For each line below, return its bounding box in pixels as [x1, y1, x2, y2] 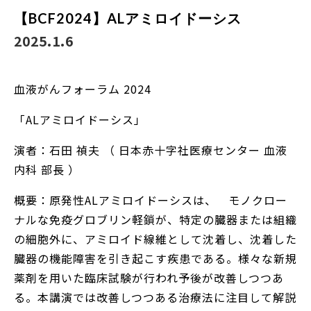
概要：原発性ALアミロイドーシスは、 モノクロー [14, 191, 287, 208]
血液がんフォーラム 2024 [14, 80, 151, 97]
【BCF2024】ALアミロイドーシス [14, 9, 242, 26]
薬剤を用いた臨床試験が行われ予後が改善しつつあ [14, 269, 284, 286]
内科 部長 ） [14, 160, 80, 178]
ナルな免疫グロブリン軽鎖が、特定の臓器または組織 [14, 210, 297, 228]
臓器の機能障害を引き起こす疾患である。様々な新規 [14, 249, 297, 267]
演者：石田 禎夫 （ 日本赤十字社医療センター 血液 [14, 141, 287, 158]
